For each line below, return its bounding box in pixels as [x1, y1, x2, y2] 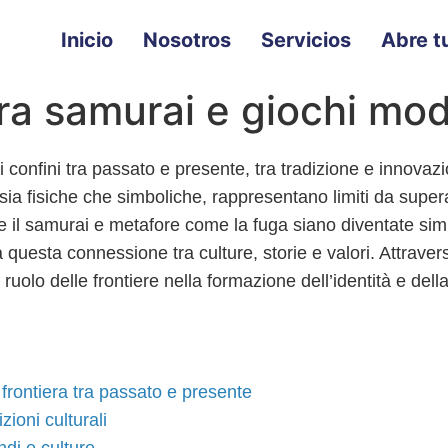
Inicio [61, 27, 113, 52]
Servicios [261, 27, 351, 52]
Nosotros [143, 27, 231, 52]
